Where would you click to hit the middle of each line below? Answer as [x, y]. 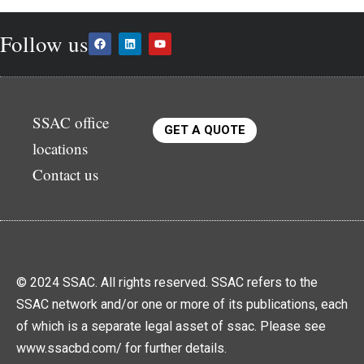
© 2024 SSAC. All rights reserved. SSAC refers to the [167, 284]
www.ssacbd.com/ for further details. [121, 349]
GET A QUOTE [205, 131]
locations [60, 149]
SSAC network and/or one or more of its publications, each [182, 305]
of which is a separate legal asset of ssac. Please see [171, 327]
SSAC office [71, 123]
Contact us [65, 175]
